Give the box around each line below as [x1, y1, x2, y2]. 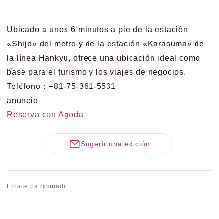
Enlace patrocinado [7, 183, 67, 190]
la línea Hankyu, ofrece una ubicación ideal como [7, 53, 200, 62]
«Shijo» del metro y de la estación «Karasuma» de [7, 39, 204, 48]
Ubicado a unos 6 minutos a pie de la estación [7, 25, 188, 34]
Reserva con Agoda [7, 110, 84, 119]
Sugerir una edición [81, 140, 150, 148]
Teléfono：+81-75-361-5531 [7, 82, 116, 90]
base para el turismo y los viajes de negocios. [7, 67, 186, 76]
